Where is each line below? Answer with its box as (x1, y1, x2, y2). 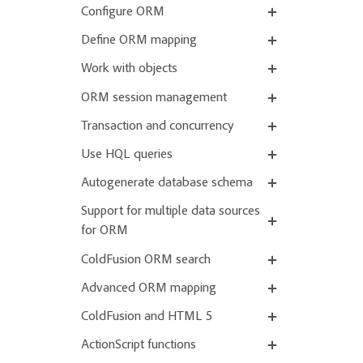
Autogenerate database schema (81, 177, 253, 190)
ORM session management (81, 91, 227, 105)
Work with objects (81, 62, 177, 76)
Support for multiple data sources (81, 205, 260, 219)
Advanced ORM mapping (81, 281, 216, 295)
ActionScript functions (81, 339, 196, 352)
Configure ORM (81, 6, 164, 19)
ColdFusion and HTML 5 (81, 310, 212, 323)
